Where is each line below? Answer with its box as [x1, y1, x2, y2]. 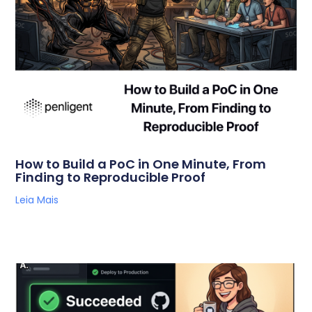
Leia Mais [15, 193, 59, 208]
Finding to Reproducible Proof [15, 169, 206, 187]
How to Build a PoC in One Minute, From [15, 155, 267, 173]
